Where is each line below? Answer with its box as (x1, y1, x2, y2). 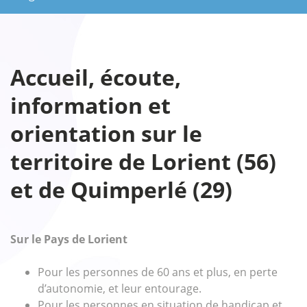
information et (10, 90, 171, 120)
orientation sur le (10, 119, 202, 148)
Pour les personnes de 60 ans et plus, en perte (38, 265, 278, 280)
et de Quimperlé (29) (10, 175, 232, 204)
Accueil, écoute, (10, 62, 181, 92)
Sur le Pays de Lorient (10, 232, 127, 247)
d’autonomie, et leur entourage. (38, 281, 201, 296)
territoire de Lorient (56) (10, 147, 276, 176)
